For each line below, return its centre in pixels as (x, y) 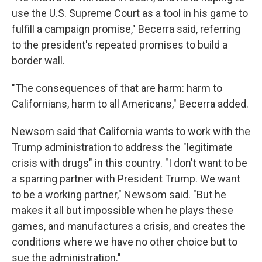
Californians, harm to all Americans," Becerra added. (130, 104)
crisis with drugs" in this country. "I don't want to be (130, 163)
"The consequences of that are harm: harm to (117, 88)
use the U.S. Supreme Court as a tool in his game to (130, 13)
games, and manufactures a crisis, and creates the (129, 226)
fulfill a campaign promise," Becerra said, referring (126, 29)
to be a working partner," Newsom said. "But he (119, 195)
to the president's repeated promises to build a (120, 45)
